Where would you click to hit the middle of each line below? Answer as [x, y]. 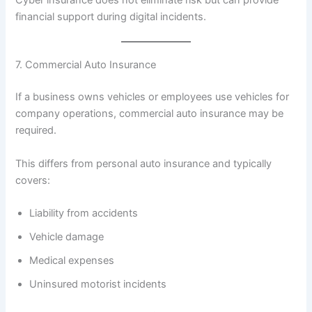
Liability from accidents [84, 213]
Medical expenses [72, 260]
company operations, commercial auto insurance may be [150, 114]
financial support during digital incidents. [111, 16]
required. [36, 131]
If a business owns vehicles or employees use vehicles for [153, 97]
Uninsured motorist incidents [98, 284]
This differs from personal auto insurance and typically [144, 163]
